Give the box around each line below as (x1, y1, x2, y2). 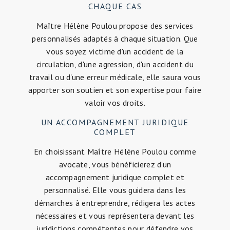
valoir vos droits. (85, 97, 145, 108)
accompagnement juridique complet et (45, 171, 185, 182)
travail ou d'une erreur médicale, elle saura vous (29, 71, 201, 82)
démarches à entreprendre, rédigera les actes (34, 197, 196, 208)
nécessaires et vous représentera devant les (35, 210, 195, 221)
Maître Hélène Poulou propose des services (36, 20, 194, 31)
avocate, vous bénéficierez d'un (59, 159, 171, 169)
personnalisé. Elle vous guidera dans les (44, 184, 186, 195)
